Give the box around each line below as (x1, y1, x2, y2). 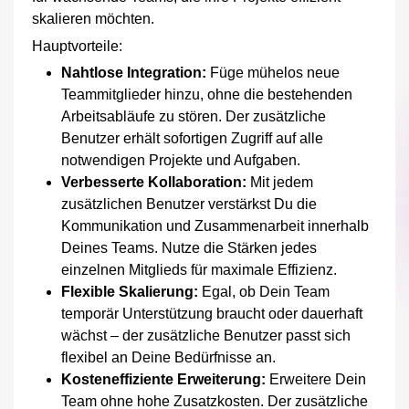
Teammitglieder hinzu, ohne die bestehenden (61, 86, 352, 102)
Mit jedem (246, 173, 313, 190)
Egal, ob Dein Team (198, 283, 330, 299)
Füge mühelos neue (206, 64, 340, 80)
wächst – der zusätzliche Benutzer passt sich (61, 327, 351, 343)
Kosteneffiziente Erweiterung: (61, 371, 266, 387)
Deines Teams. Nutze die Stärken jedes (61, 239, 317, 256)
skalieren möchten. (32, 10, 154, 26)
